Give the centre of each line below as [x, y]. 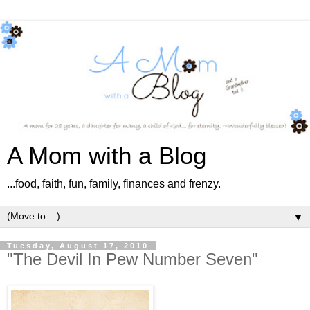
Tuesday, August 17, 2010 [78, 245]
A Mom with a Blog [107, 155]
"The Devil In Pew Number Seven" [133, 259]
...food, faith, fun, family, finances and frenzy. [114, 183]
